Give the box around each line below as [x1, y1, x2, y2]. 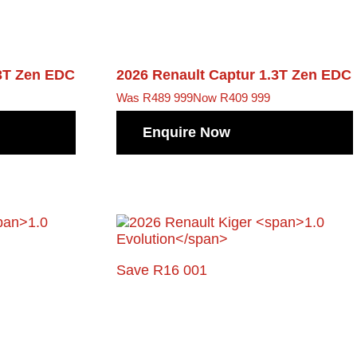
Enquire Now [143, 124, 231, 141]
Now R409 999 [193, 90, 271, 104]
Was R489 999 [116, 90, 194, 104]
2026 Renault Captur [116, 66, 260, 83]
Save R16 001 [116, 262, 208, 279]
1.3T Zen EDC [259, 66, 352, 83]
